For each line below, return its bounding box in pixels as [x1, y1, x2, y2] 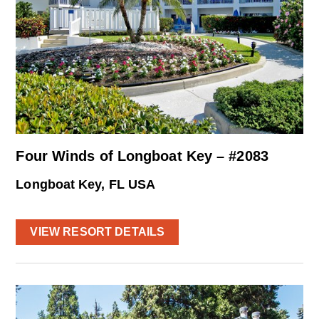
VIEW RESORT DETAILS [30, 225, 165, 238]
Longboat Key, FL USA [16, 177, 156, 192]
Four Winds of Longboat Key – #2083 [16, 147, 268, 164]
